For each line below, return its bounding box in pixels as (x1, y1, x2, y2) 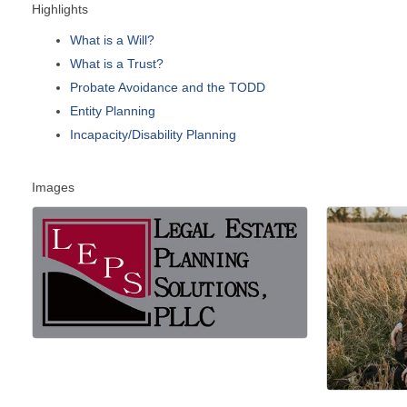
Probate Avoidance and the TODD (70, 79, 265, 94)
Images (32, 179, 74, 194)
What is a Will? (70, 32, 154, 47)
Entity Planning (70, 103, 155, 118)
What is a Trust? (70, 55, 164, 71)
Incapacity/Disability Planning (70, 126, 236, 142)
